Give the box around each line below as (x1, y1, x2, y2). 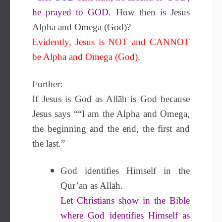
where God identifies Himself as (60, 210, 190, 221)
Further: (32, 79, 62, 89)
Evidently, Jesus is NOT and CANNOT (32, 37, 190, 47)
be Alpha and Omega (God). (32, 52, 140, 62)
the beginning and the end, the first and (32, 123, 190, 134)
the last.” (32, 138, 65, 149)
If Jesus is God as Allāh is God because (32, 94, 190, 104)
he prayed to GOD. (32, 7, 111, 17)
